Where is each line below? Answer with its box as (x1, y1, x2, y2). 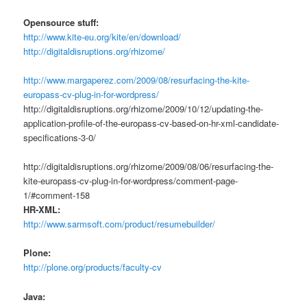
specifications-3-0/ (23, 131, 97, 145)
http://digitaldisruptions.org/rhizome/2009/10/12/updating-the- (23, 102, 264, 116)
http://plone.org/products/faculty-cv (23, 260, 162, 274)
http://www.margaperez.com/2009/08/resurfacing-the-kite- (23, 73, 250, 87)
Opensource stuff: (23, 16, 99, 29)
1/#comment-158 (23, 188, 90, 202)
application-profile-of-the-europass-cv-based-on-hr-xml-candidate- (23, 116, 280, 130)
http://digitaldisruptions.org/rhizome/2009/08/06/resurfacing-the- (23, 160, 274, 173)
